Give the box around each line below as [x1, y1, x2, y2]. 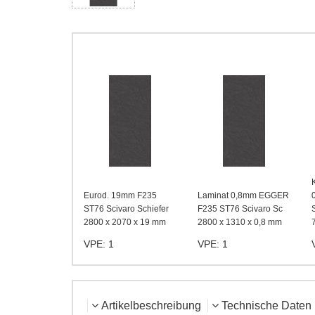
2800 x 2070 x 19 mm [84, 217, 166, 227]
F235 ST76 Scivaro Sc [198, 204, 283, 214]
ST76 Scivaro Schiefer [84, 204, 169, 214]
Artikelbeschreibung [101, 300, 201, 311]
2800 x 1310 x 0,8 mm [198, 217, 282, 227]
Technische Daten [221, 300, 311, 311]
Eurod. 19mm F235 [84, 191, 157, 200]
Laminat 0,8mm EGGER [198, 191, 289, 200]
